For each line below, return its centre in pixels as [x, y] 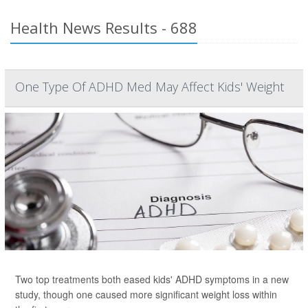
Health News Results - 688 [104, 28]
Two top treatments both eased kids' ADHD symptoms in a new [152, 279]
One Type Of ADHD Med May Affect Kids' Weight [150, 87]
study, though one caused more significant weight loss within [146, 295]
